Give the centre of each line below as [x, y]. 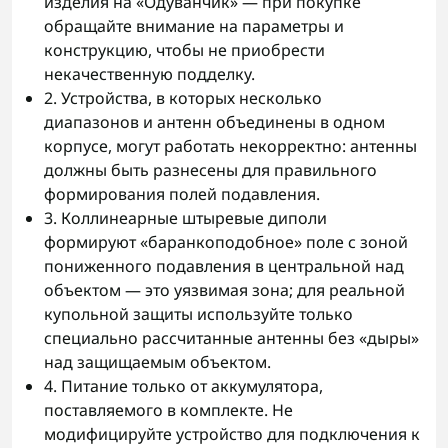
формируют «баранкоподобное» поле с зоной [226, 242]
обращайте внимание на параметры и [194, 26]
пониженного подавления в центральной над [224, 266]
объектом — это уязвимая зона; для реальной [224, 290]
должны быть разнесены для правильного [210, 170]
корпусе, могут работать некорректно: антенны [230, 146]
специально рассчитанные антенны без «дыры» [231, 338]
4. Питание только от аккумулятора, [183, 386]
